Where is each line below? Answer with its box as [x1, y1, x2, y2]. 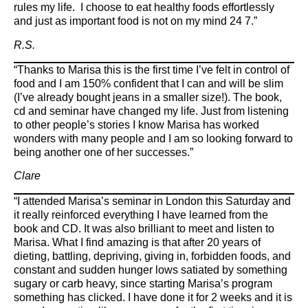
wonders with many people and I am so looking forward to [14, 133, 293, 145]
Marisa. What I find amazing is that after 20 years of [14, 236, 261, 248]
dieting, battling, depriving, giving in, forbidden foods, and [14, 250, 291, 262]
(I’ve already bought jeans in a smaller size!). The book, [14, 91, 282, 104]
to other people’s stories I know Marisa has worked [14, 119, 259, 131]
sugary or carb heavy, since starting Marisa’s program [14, 277, 272, 289]
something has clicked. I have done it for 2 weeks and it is [14, 291, 292, 303]
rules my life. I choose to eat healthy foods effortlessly [14, 1, 274, 14]
